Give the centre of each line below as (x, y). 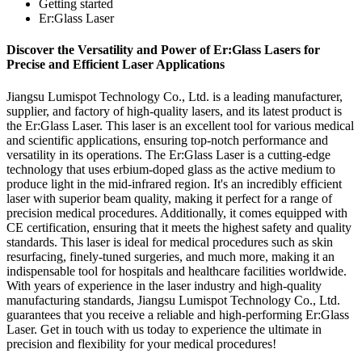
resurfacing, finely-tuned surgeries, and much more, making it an (170, 256)
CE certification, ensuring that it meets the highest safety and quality (179, 227)
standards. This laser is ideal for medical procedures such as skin (170, 242)
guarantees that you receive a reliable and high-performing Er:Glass (178, 314)
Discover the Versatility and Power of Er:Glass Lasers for (163, 50)
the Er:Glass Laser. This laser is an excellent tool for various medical (180, 125)
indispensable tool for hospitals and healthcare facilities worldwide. (177, 271)
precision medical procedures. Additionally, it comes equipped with (177, 213)
